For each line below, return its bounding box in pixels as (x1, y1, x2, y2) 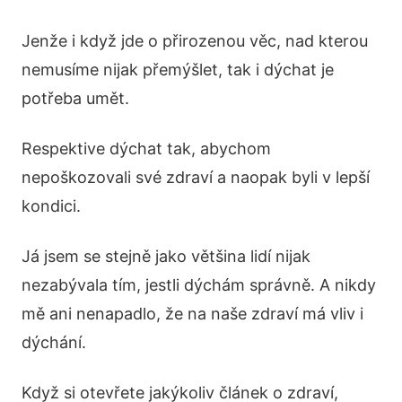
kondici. (22, 197, 81, 215)
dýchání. (22, 333, 86, 352)
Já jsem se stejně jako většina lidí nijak (22, 247, 310, 266)
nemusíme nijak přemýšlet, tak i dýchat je (22, 60, 334, 79)
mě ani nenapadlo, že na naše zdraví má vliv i (22, 304, 363, 323)
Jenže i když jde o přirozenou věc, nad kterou (22, 31, 368, 50)
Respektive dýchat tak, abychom (22, 139, 271, 158)
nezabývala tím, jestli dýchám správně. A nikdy (22, 275, 376, 294)
